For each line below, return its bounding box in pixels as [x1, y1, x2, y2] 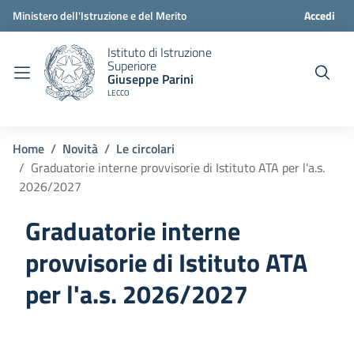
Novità [62, 139, 98, 158]
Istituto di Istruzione [107, 43, 212, 62]
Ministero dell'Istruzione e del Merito [13, 7, 186, 24]
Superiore [107, 56, 156, 75]
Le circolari [116, 139, 175, 158]
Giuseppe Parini [107, 70, 194, 88]
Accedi [303, 7, 335, 24]
